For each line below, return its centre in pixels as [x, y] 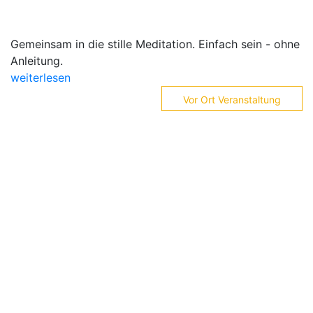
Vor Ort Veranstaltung [232, 100]
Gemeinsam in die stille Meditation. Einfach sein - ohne [155, 44]
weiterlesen [41, 78]
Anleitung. [37, 61]
